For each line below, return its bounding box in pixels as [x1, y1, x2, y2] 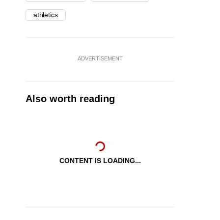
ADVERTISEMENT [77, 55, 123, 62]
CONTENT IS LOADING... [59, 157, 141, 165]
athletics [33, 11, 58, 19]
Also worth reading [26, 93, 115, 105]
